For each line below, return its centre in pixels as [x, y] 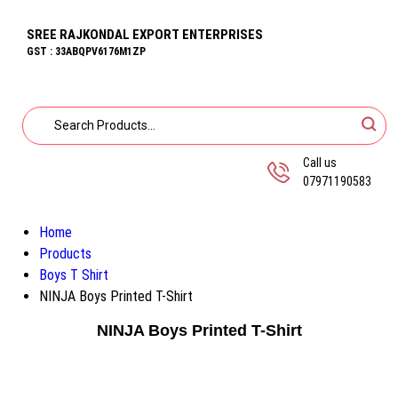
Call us [320, 163]
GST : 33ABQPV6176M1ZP [86, 52]
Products [65, 254]
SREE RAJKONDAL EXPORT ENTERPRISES [145, 35]
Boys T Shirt [74, 275]
